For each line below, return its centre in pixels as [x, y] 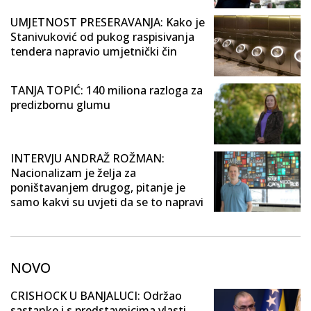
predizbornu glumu [60, 104]
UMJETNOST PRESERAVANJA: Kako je [108, 23]
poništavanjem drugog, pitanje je [98, 187]
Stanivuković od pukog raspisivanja [102, 37]
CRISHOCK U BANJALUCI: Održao [96, 296]
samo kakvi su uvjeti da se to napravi [107, 202]
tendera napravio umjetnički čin [94, 52]
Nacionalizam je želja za [73, 173]
